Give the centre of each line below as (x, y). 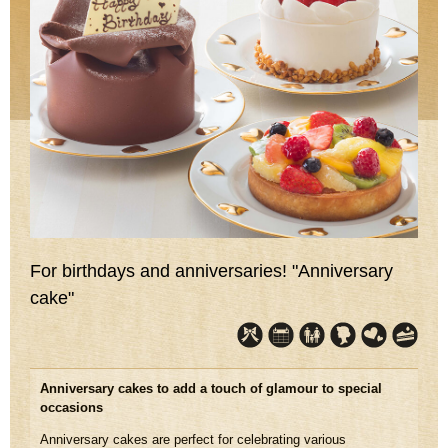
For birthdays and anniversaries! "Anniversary (211, 270)
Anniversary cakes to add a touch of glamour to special (211, 388)
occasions (71, 407)
